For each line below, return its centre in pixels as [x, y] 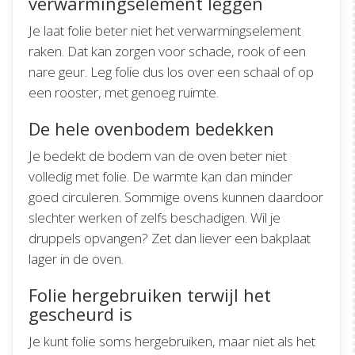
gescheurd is [80, 314]
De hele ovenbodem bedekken [151, 129]
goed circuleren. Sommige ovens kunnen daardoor [176, 197]
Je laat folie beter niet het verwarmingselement [165, 31]
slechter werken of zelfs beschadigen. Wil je [155, 218]
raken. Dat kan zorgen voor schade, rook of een [167, 52]
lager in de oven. [76, 259]
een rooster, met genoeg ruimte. [124, 93]
